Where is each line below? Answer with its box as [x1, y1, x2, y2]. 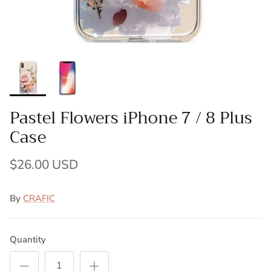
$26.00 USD [10, 156, 78, 174]
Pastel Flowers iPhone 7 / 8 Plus [10, 103, 252, 132]
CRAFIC [23, 192, 55, 205]
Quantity [10, 233, 46, 246]
